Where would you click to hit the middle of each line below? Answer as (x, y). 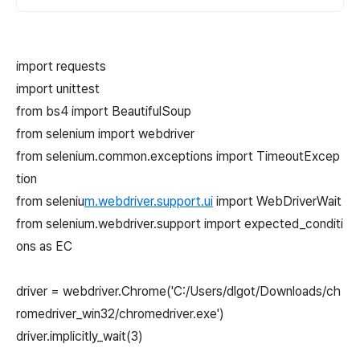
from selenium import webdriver (105, 134)
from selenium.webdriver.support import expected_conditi (180, 224)
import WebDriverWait (277, 201)
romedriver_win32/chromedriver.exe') (120, 314)
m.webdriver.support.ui (149, 201)
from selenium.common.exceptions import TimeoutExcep (178, 156)
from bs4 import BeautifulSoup (104, 111)
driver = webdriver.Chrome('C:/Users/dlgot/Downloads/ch (178, 291)
